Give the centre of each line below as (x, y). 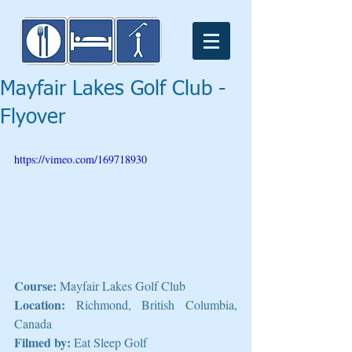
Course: (37, 285)
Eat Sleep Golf (109, 342)
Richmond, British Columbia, (157, 304)
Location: (45, 304)
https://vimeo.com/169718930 (81, 159)
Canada (33, 323)
